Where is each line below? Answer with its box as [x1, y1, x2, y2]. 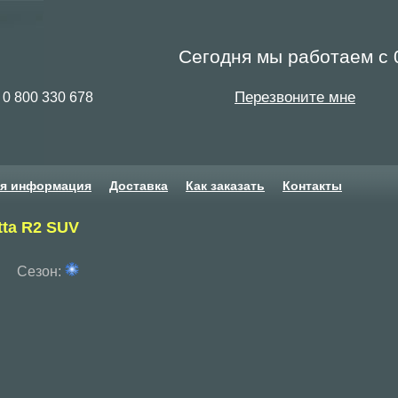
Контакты [283, 179, 342, 193]
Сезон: [17, 264, 65, 280]
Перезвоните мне [235, 89, 355, 106]
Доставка [109, 179, 168, 193]
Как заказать [186, 179, 265, 193]
